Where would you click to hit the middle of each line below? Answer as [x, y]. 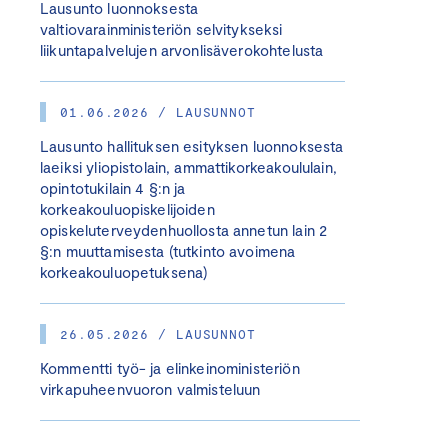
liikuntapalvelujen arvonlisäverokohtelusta [182, 50]
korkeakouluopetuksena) [124, 272]
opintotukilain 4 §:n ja [113, 188]
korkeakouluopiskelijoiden [127, 209]
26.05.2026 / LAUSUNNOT [158, 334]
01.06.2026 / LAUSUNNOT [158, 112]
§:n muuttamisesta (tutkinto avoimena [168, 251]
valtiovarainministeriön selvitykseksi [161, 29]
